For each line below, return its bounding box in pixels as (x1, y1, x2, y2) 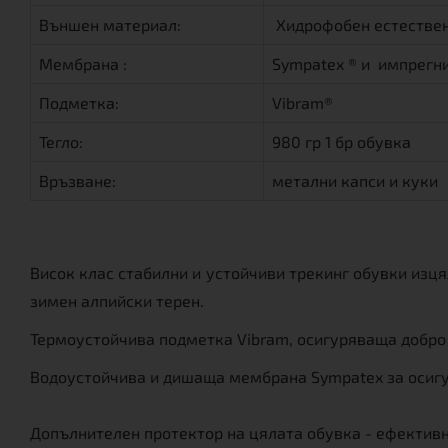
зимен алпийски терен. (30, 290, 204, 310)
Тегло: (39, 131, 87, 151)
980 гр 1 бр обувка (272, 131, 411, 151)
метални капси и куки (272, 170, 438, 190)
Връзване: (39, 170, 116, 190)
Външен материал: (39, 14, 181, 34)
